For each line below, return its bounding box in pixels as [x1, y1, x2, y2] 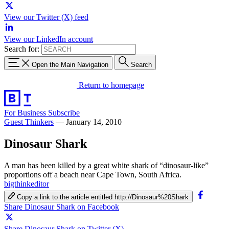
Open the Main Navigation [32, 60, 108, 68]
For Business [4, 108, 48, 117]
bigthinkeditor [4, 179, 49, 188]
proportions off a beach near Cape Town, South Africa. [4, 170, 181, 179]
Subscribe [48, 108, 80, 117]
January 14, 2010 [66, 117, 122, 126]
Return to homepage [79, 80, 144, 89]
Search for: [4, 44, 39, 53]
